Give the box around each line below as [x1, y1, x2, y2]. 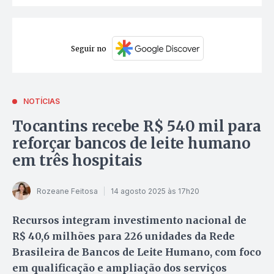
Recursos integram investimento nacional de [12, 214, 246, 227]
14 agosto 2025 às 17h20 [111, 186, 199, 196]
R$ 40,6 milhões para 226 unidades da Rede [12, 230, 235, 243]
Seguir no [70, 43, 106, 53]
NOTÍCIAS [23, 97, 60, 106]
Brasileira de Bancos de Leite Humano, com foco [12, 246, 261, 259]
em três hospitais [12, 151, 143, 171]
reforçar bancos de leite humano [12, 134, 251, 154]
